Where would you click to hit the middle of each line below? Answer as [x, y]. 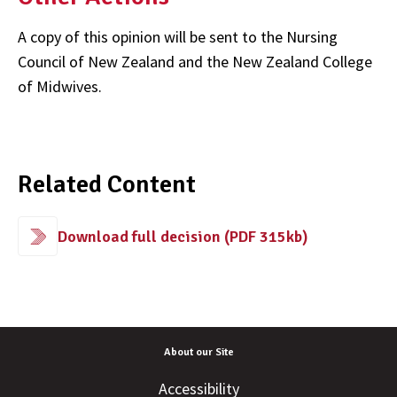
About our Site [198, 353]
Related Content [107, 185]
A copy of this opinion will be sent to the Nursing [178, 37]
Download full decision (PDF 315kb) [183, 236]
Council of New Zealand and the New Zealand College [195, 62]
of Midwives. [60, 87]
